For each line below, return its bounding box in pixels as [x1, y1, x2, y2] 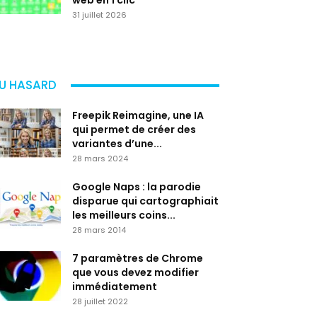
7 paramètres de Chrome [72, 251, 203, 265]
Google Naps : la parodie [72, 180, 201, 194]
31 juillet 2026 [72, 9, 127, 21]
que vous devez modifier [72, 265, 199, 279]
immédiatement [72, 279, 157, 294]
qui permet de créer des [72, 122, 196, 137]
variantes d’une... [72, 137, 162, 151]
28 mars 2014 [72, 224, 126, 236]
